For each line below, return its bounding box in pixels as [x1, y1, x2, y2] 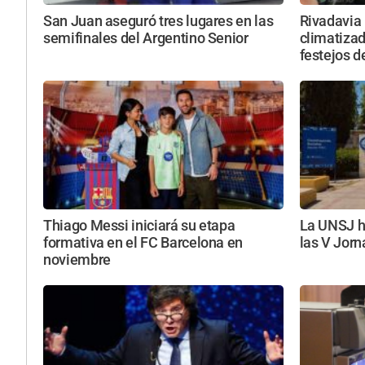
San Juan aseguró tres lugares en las [43, 13, 274, 30]
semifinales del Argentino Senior [43, 30, 248, 47]
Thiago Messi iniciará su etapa [43, 217, 235, 234]
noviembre [43, 251, 111, 268]
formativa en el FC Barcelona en [43, 234, 244, 251]
